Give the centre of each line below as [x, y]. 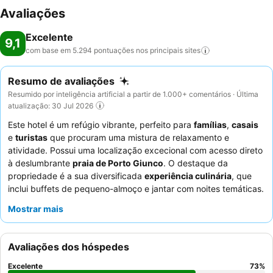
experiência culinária [188, 176]
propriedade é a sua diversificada [76, 176]
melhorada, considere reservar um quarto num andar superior [130, 240]
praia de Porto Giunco [118, 163]
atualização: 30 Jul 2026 [51, 105]
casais [245, 125]
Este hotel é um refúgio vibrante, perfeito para [101, 125]
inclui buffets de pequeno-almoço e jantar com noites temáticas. [136, 189]
